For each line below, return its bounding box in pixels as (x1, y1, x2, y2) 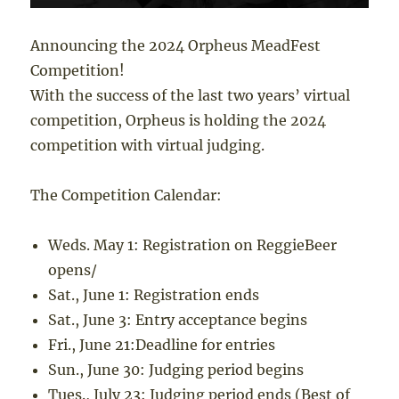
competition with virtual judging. (30, 135, 265, 154)
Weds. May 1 (48, 235, 134, 254)
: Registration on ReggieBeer (134, 235, 338, 254)
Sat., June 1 (48, 285, 126, 304)
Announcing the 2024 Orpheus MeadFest (30, 36, 322, 54)
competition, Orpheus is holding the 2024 (30, 110, 327, 129)
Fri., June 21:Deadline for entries (48, 335, 276, 354)
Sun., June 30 (48, 360, 141, 379)
